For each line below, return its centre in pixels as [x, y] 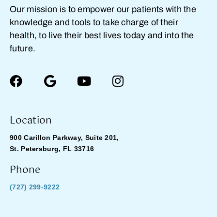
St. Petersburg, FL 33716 [52, 149]
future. [23, 48]
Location [31, 121]
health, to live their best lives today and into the [102, 35]
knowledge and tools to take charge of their [94, 22]
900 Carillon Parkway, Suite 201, [64, 138]
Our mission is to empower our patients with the [103, 9]
